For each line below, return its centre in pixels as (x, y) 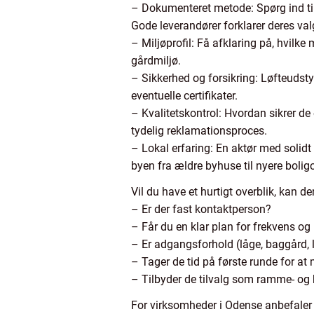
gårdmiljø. (156, 61)
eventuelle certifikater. (184, 96)
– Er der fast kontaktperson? (201, 210)
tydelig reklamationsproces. (199, 131)
